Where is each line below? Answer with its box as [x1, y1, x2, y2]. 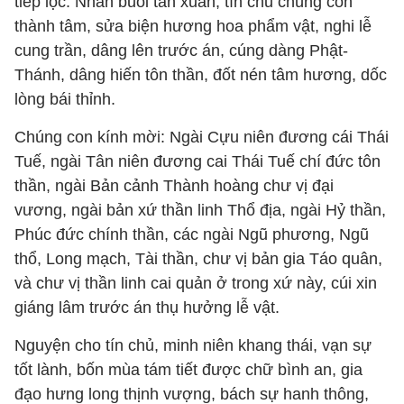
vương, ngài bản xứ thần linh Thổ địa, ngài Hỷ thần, [14, 201, 386, 219]
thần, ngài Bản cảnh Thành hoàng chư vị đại [14, 177, 334, 195]
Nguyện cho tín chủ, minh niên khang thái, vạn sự [14, 336, 372, 354]
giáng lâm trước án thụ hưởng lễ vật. [14, 298, 280, 317]
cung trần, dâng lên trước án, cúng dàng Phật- [14, 41, 348, 60]
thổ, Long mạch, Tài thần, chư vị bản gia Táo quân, [14, 250, 382, 268]
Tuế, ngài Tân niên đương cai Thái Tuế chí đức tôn [14, 152, 381, 170]
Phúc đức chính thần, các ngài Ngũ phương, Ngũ [14, 225, 369, 243]
